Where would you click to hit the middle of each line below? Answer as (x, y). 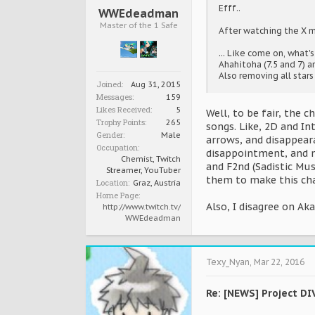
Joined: (110, 84)
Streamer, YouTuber (143, 170)
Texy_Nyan (228, 262)
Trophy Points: (121, 122)
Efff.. (230, 8)
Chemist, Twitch (151, 159)
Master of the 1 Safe (139, 25)
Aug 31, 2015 (156, 84)
